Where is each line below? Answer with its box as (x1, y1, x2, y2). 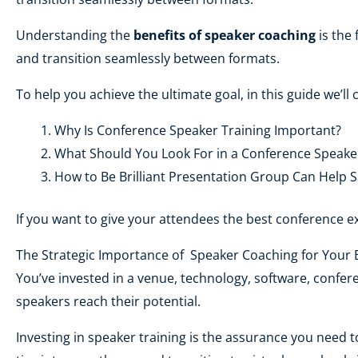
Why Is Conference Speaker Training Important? (54, 121, 341, 139)
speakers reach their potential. (16, 292, 201, 310)
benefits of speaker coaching (133, 26, 316, 44)
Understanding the (16, 26, 133, 44)
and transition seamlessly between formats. (16, 50, 280, 67)
